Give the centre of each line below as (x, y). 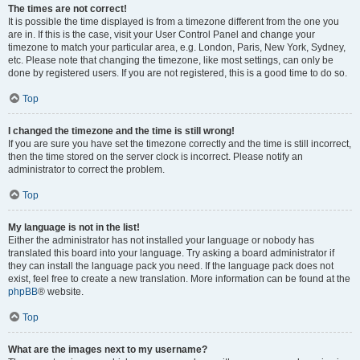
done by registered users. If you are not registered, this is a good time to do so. (178, 73)
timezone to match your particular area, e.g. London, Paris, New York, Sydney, (177, 47)
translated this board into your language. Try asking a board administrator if (171, 253)
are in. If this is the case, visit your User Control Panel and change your (162, 34)
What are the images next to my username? (108, 349)
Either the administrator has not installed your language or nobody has (161, 240)
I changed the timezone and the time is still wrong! (121, 131)
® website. (61, 291)
